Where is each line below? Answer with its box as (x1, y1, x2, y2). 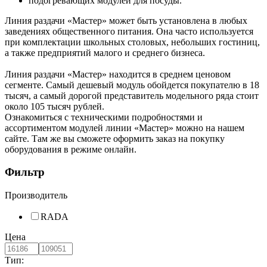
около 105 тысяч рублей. (5, 101, 104, 111)
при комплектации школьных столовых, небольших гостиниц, (5, 36, 260, 47)
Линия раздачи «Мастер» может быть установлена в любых (5, 15, 247, 26)
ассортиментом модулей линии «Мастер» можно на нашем (5, 122, 244, 133)
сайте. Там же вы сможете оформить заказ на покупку (5, 133, 225, 144)
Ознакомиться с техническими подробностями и (5, 111, 203, 122)
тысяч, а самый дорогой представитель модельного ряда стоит (5, 90, 259, 101)
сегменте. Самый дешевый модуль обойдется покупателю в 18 (5, 79, 259, 90)
